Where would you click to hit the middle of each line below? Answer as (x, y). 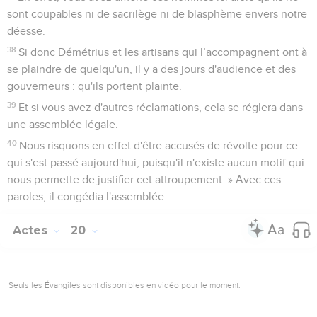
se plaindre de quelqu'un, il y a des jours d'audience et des (151, 69)
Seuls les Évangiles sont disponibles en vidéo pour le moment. (125, 285)
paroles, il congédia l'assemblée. (87, 196)
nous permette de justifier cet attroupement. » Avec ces (144, 179)
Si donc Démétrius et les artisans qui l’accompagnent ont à (163, 52)
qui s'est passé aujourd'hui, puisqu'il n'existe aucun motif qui (156, 162)
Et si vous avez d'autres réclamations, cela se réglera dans (161, 107)
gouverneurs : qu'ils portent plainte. (94, 86)
